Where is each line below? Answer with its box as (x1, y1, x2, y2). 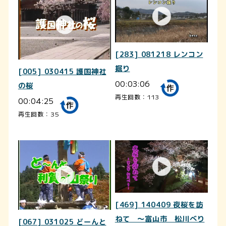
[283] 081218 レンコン (115, 49, 203, 60)
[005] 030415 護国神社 (18, 67, 106, 77)
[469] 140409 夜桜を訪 (115, 199, 203, 210)
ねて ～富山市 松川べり (115, 213, 205, 224)
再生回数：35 (18, 109, 60, 119)
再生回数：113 (115, 92, 160, 101)
